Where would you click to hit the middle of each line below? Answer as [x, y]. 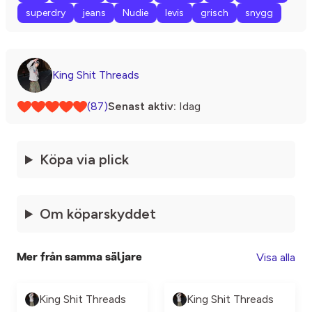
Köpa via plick [85, 160]
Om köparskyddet [98, 214]
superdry [46, 13]
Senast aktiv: [142, 107]
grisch [214, 13]
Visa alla [276, 258]
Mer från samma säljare [79, 257]
